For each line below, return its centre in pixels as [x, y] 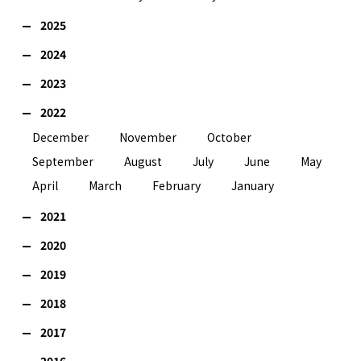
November [148, 137]
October [229, 137]
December [60, 137]
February [176, 185]
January [253, 185]
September [63, 161]
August [143, 161]
